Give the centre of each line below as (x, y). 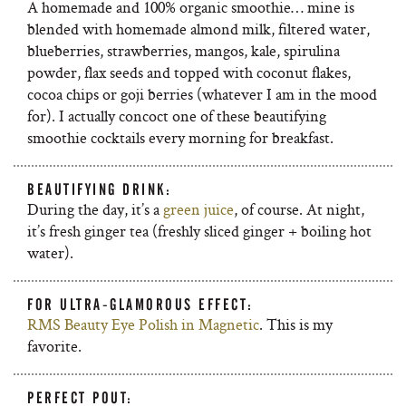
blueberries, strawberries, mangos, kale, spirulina (184, 51)
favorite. (54, 346)
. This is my (296, 324)
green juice (198, 209)
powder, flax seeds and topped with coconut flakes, (189, 72)
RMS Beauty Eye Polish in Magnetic (143, 324)
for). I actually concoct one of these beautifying (177, 116)
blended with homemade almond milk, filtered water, (198, 29)
